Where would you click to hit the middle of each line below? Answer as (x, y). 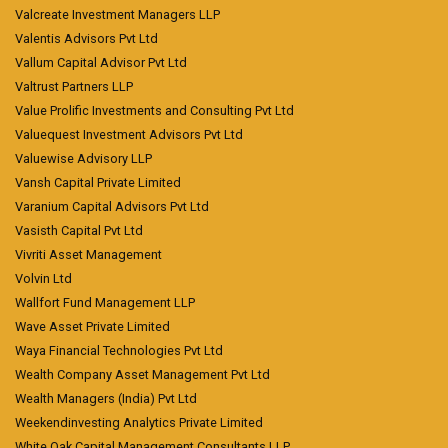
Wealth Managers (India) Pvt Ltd (106, 399)
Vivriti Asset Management (88, 255)
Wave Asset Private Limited (92, 327)
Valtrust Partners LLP (74, 87)
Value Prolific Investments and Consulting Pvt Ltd (154, 111)
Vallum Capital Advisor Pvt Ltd (101, 63)
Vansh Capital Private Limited (98, 183)
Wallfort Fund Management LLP (105, 303)
